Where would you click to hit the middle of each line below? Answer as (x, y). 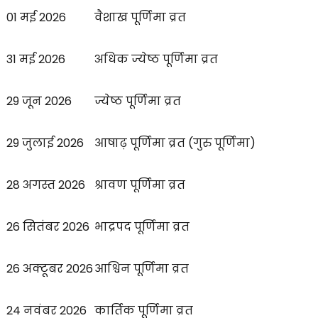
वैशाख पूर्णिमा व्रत (140, 18)
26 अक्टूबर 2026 (50, 269)
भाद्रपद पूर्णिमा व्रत (142, 227)
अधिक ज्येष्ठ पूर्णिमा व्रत (156, 60)
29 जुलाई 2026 (45, 143)
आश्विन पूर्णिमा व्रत (142, 269)
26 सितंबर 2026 (48, 227)
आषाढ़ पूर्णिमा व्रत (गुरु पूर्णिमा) (175, 143)
